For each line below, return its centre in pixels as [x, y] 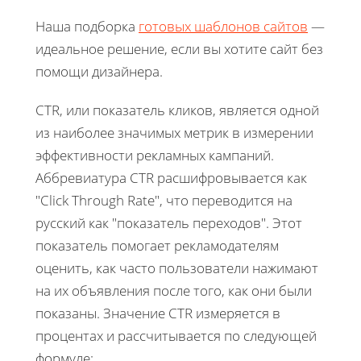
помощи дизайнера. [99, 71]
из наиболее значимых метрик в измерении [174, 132]
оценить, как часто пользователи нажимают [177, 268]
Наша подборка [87, 26]
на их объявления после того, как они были [174, 290]
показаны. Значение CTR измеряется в [158, 313]
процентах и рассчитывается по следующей [176, 335]
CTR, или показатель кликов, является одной [177, 110]
